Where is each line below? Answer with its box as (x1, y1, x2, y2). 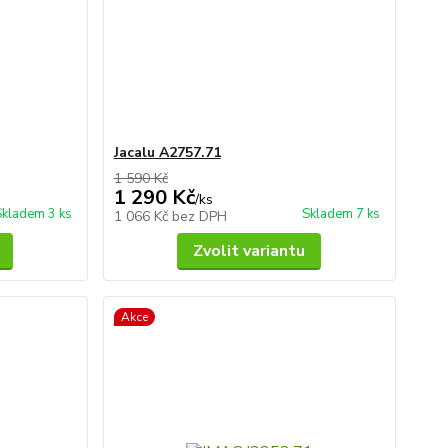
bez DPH (171, 207, 227, 226)
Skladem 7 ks (301, 205, 380, 223)
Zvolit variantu (193, 240, 306, 262)
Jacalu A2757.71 (113, 143, 221, 162)
